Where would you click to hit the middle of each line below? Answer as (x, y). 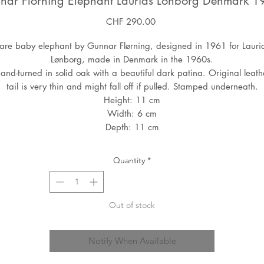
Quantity (129, 161)
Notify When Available (132, 241)
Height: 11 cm (132, 100)
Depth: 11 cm (132, 127)
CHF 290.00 (131, 22)
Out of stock (132, 205)
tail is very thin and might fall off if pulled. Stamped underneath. (132, 87)
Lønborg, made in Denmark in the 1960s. (132, 60)
